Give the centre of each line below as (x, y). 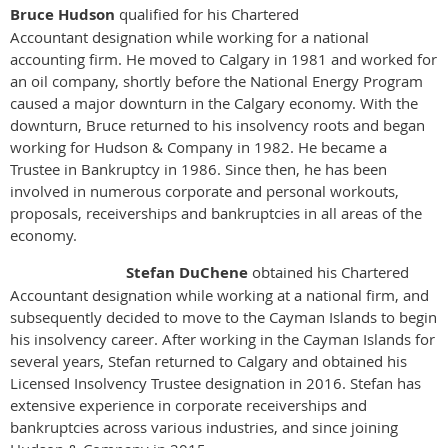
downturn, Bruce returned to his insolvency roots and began (217, 125)
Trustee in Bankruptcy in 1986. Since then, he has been (198, 169)
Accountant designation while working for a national (189, 37)
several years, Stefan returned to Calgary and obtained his (208, 361)
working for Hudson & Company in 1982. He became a (198, 147)
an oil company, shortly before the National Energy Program (216, 81)
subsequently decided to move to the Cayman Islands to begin (223, 317)
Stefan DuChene (187, 272)
